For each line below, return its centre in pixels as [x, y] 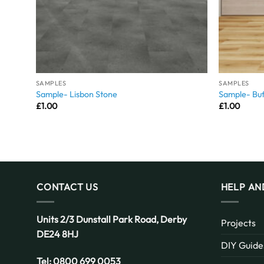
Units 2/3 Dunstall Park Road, [98, 219]
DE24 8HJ [57, 234]
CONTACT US [67, 187]
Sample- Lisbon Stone [76, 94]
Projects [238, 222]
